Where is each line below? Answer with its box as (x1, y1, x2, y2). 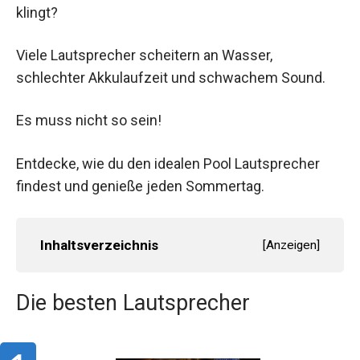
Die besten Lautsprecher (16, 289, 250, 316)
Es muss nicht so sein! (16, 112, 162, 129)
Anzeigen (266, 237, 317, 252)
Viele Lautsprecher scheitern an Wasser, (16, 47, 272, 64)
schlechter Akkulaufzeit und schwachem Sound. (16, 69, 325, 87)
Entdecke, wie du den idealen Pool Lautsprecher (16, 154, 320, 172)
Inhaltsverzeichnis (40, 236, 158, 253)
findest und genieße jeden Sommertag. (16, 177, 264, 194)
